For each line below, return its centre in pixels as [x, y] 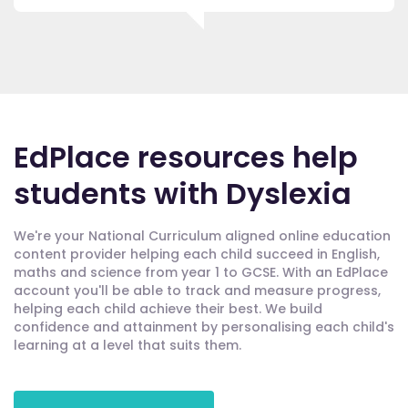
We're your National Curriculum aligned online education [202, 236]
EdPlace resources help [186, 158]
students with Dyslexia [183, 194]
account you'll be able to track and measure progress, [197, 291]
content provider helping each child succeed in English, [197, 255]
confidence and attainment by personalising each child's [204, 327]
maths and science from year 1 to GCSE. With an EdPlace [201, 273]
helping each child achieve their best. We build [168, 309]
